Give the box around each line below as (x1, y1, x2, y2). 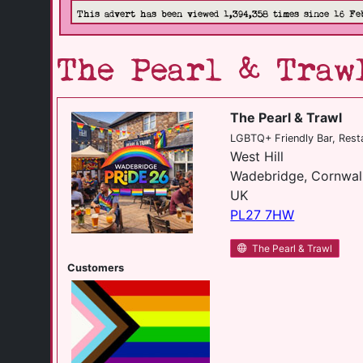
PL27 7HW (230, 207, 295, 223)
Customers (67, 262, 124, 274)
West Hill (230, 148, 284, 164)
